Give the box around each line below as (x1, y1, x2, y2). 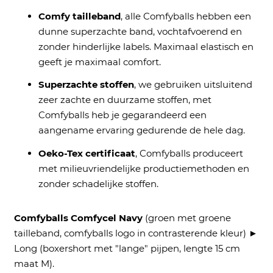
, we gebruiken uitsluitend (133, 79, 252, 91)
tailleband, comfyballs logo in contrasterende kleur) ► (13, 227, 258, 239)
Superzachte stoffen (38, 79, 134, 91)
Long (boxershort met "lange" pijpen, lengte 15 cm (13, 243, 240, 255)
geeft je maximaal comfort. (38, 55, 161, 68)
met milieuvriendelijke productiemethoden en (38, 162, 249, 174)
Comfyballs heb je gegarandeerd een (38, 109, 207, 121)
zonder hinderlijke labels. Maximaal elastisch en (38, 40, 253, 52)
